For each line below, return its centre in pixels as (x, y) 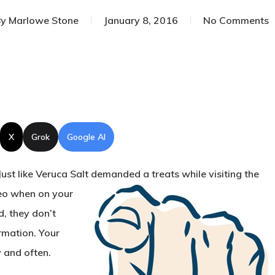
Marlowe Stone (43, 20)
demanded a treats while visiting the (175, 174)
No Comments (236, 20)
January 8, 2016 (141, 20)
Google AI (86, 137)
